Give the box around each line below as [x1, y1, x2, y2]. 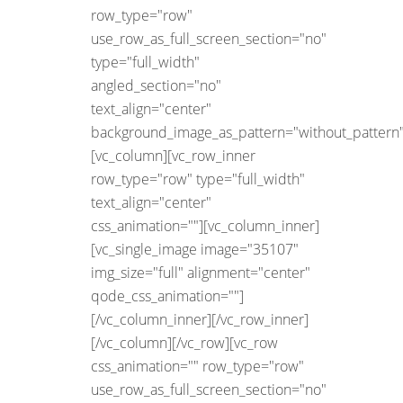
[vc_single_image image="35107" [91, 239, 299, 260]
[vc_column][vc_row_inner [91, 146, 255, 166]
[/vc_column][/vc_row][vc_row [91, 333, 278, 354]
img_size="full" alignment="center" [91, 263, 310, 283]
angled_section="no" [91, 76, 221, 96]
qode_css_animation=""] [91, 286, 244, 307]
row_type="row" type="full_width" [91, 169, 305, 190]
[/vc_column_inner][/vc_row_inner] [91, 309, 309, 330]
